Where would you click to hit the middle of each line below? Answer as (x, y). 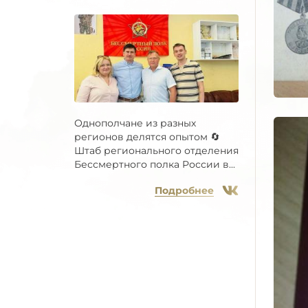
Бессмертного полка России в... (155, 165)
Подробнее (184, 191)
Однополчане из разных (135, 123)
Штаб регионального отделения (156, 151)
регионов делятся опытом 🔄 (147, 137)
